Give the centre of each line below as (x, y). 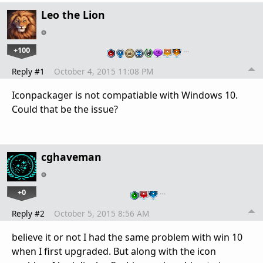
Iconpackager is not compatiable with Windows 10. (125, 95)
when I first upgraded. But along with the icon (114, 251)
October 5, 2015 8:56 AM (102, 213)
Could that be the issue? (65, 109)
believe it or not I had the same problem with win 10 (127, 237)
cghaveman (71, 156)
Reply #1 (28, 71)
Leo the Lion (73, 14)
